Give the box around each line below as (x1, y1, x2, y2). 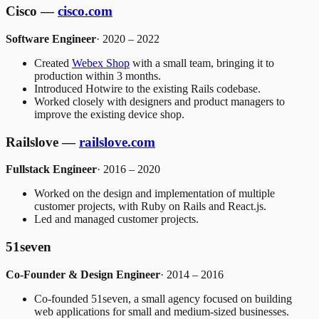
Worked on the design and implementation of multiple (34, 187, 275, 200)
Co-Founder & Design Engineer (6, 268, 160, 281)
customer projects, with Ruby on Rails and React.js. (34, 200, 266, 213)
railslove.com (79, 134, 155, 150)
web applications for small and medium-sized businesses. (34, 305, 289, 318)
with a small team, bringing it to (130, 56, 274, 69)
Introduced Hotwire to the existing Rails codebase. (34, 82, 261, 95)
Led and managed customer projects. (34, 213, 199, 226)
